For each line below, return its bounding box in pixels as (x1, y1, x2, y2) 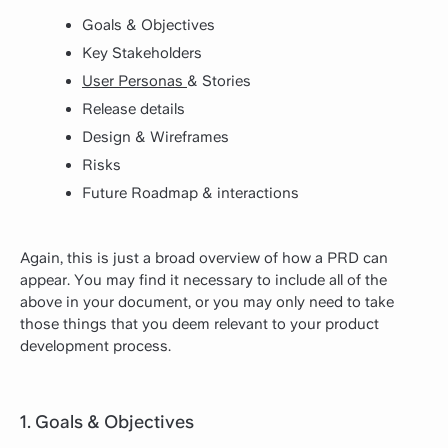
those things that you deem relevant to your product (20, 315, 379, 334)
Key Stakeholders (82, 43, 202, 62)
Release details (82, 99, 185, 118)
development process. (20, 337, 171, 356)
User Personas (82, 71, 187, 90)
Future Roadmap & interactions (82, 183, 299, 202)
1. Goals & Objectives (20, 411, 194, 433)
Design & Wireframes (82, 127, 229, 146)
